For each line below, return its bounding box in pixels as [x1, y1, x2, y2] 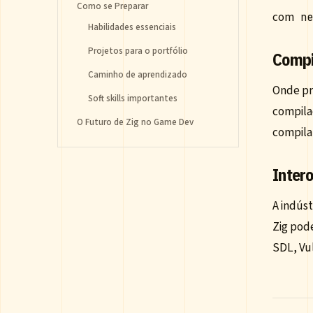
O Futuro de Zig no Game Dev [77, 116, 194, 129]
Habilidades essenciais [88, 21, 176, 34]
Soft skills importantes [88, 92, 177, 105]
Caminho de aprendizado [88, 68, 187, 81]
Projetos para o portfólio [88, 45, 188, 57]
